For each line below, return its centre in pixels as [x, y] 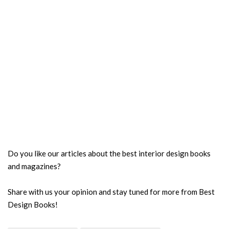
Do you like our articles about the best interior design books [109, 153]
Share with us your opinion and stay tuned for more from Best [111, 192]
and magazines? [34, 166]
